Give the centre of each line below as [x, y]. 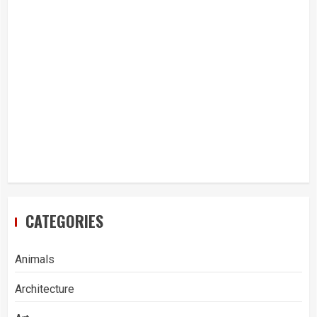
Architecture [45, 289]
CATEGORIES [64, 221]
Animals [35, 260]
